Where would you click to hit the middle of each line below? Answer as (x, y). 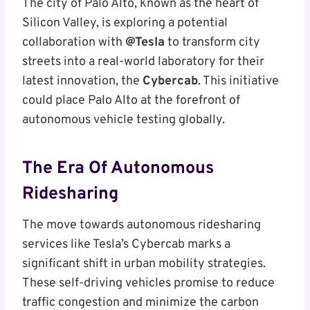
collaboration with (74, 43)
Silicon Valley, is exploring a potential (125, 24)
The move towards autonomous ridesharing (142, 226)
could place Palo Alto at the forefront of (131, 101)
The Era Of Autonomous (118, 168)
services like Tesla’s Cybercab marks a (126, 245)
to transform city (212, 43)
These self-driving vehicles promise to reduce (148, 284)
